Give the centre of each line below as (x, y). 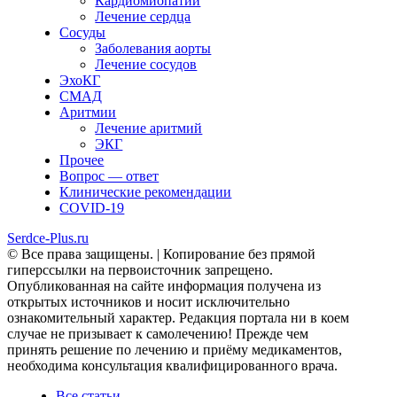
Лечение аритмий (149, 128)
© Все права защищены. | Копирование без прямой (161, 253)
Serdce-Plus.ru (48, 237)
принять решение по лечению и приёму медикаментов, (175, 349)
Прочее (82, 160)
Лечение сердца (143, 16)
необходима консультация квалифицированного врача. (172, 365)
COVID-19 (92, 207)
